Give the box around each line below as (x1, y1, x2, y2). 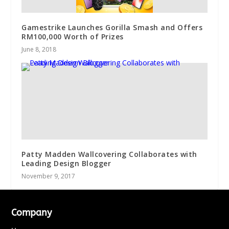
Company (11, 207, 52, 218)
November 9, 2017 (21, 171, 76, 180)
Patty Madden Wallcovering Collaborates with (21, 149, 197, 159)
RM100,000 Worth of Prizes (21, 31, 124, 41)
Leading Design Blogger (21, 158, 111, 168)
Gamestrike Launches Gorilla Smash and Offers (21, 22, 203, 32)
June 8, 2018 (21, 44, 57, 54)
